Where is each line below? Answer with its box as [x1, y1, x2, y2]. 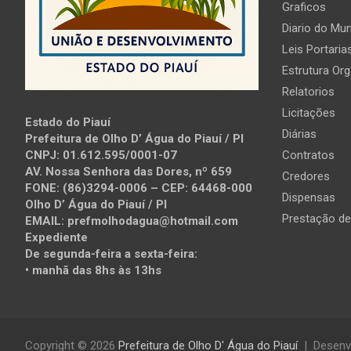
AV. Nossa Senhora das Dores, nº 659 [25, 165, 232, 179]
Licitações [281, 105, 335, 120]
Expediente [25, 230, 88, 245]
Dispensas [281, 190, 335, 204]
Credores [281, 168, 330, 183]
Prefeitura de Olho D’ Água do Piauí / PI [25, 132, 244, 147]
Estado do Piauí [25, 115, 110, 130]
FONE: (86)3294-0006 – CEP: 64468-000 [25, 181, 252, 196]
